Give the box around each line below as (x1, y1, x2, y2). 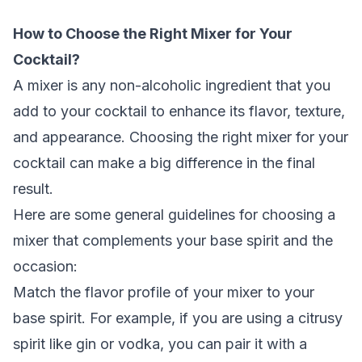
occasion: (13, 258, 78, 275)
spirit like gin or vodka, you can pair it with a (13, 335, 307, 352)
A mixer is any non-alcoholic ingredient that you (13, 77, 330, 94)
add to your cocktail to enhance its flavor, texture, (13, 103, 345, 120)
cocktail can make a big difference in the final (13, 154, 315, 171)
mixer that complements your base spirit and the (13, 232, 333, 249)
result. (13, 180, 53, 197)
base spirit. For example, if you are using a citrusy (13, 309, 343, 326)
